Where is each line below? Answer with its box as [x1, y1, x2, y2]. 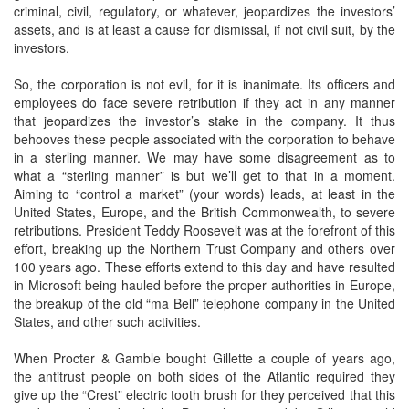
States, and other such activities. [14, 312, 201, 330]
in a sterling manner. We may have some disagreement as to [14, 148, 395, 166]
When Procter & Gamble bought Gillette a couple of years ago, [14, 349, 395, 367]
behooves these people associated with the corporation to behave [14, 130, 395, 148]
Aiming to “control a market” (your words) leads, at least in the [14, 184, 395, 203]
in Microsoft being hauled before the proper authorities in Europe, [14, 276, 395, 294]
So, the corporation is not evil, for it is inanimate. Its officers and [14, 75, 395, 93]
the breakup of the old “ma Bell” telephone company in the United [14, 294, 395, 312]
